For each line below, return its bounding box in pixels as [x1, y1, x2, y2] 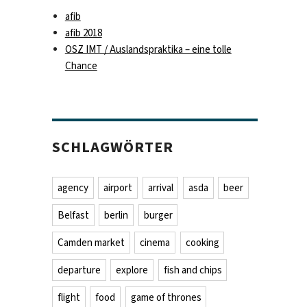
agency [57, 181, 88, 195]
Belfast [57, 208, 89, 223]
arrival [147, 181, 173, 195]
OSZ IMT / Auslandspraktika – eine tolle [64, 42, 232, 57]
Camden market [57, 236, 125, 250]
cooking [185, 236, 219, 250]
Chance [64, 59, 97, 73]
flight [57, 291, 80, 305]
